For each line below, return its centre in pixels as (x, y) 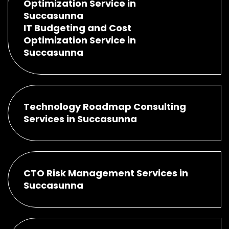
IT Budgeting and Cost (77, 28)
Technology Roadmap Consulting (105, 106)
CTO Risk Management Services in (106, 173)
